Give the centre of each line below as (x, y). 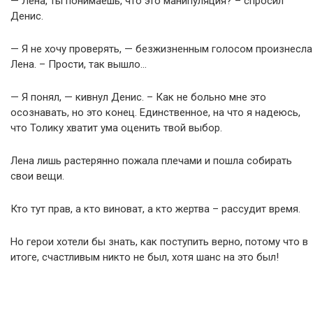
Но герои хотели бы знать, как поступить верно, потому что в (159, 242)
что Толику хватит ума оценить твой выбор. (116, 128)
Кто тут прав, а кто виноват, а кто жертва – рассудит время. (155, 209)
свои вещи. (37, 176)
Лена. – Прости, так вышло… (79, 64)
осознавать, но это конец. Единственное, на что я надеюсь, (155, 112)
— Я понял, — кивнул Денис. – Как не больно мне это (138, 97)
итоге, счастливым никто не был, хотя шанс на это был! (145, 257)
